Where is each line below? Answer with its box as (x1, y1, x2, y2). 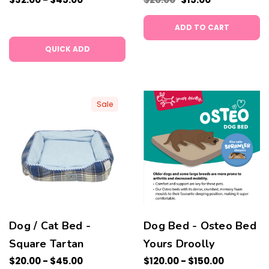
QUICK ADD (44, 44, 90, 54)
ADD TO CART (174, 22, 229, 32)
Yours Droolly (144, 237, 215, 251)
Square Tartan (9, 237, 84, 251)
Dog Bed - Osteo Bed (144, 219, 256, 233)
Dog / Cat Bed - (9, 219, 91, 233)
